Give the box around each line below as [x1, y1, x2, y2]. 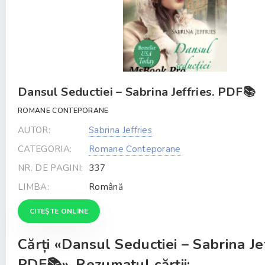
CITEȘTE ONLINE [30, 206, 89, 216]
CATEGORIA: [18, 143, 72, 155]
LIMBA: [18, 181, 49, 193]
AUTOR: [18, 124, 50, 136]
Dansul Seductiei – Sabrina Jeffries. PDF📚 [18, 84, 256, 100]
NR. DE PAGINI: [18, 162, 83, 174]
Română [89, 181, 123, 193]
